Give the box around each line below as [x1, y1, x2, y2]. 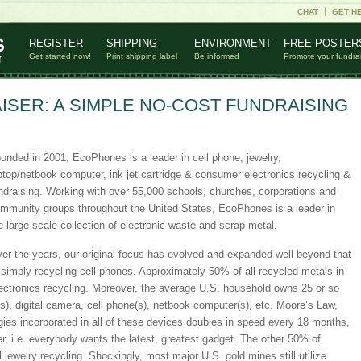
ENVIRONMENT [193, 37, 272, 49]
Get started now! [28, 52, 91, 60]
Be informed [193, 52, 239, 60]
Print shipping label [106, 52, 177, 60]
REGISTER [28, 37, 83, 49]
